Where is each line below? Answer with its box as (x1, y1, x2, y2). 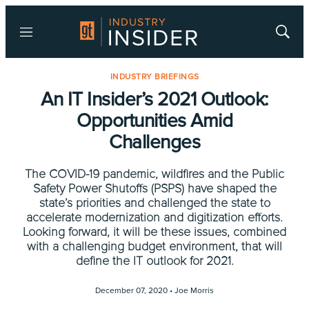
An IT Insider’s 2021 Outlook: (41, 88, 268, 111)
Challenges (109, 130, 200, 154)
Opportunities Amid (77, 109, 232, 132)
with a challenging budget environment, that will (27, 239, 282, 254)
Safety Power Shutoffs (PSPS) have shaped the (32, 181, 277, 196)
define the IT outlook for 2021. (75, 253, 234, 268)
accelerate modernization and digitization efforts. (26, 210, 283, 225)
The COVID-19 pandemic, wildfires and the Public (25, 166, 284, 181)
